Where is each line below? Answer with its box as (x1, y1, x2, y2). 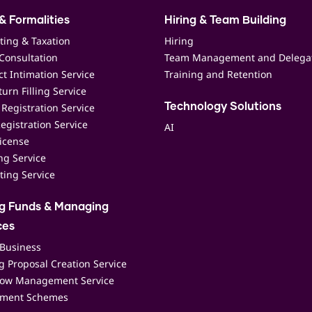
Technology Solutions (164, 100, 281, 112)
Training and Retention (164, 67, 272, 81)
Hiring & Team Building (164, 14, 286, 26)
